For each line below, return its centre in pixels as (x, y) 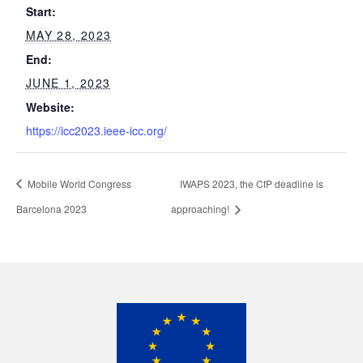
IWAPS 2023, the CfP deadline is (251, 183)
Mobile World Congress (78, 183)
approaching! (201, 208)
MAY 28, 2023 (68, 35)
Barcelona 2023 (51, 208)
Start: (41, 12)
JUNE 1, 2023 (68, 83)
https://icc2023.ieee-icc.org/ (96, 131)
